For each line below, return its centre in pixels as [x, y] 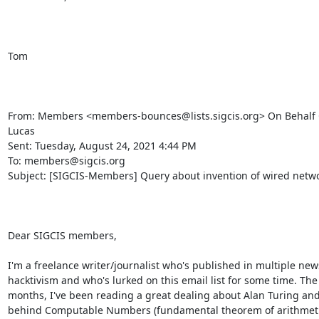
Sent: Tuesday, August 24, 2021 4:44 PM [102, 146]
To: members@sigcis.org [66, 161]
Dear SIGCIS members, [62, 235]
